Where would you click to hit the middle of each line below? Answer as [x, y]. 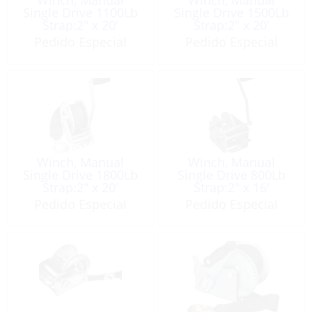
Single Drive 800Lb [232, 175]
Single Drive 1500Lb [232, 12]
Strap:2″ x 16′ [232, 188]
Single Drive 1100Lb [80, 12]
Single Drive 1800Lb [80, 175]
